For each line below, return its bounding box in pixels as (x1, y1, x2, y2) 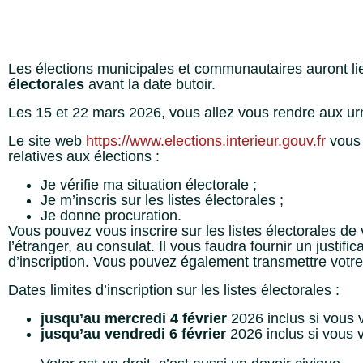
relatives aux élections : (8, 148, 160, 164)
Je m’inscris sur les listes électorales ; (41, 192, 284, 208)
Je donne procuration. (41, 207, 181, 224)
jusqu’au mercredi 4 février (41, 310, 227, 327)
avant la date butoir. (84, 76, 216, 92)
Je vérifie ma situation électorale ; (41, 177, 257, 193)
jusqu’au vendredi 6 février (41, 326, 226, 342)
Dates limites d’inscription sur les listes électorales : (8, 282, 340, 298)
